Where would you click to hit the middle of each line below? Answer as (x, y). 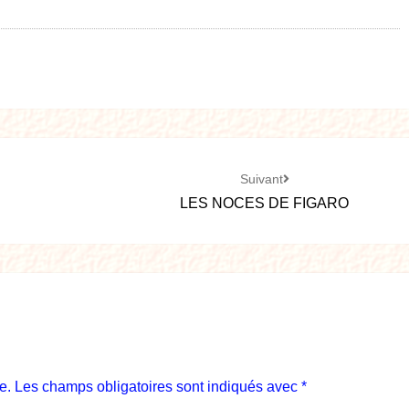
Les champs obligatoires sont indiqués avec (158, 387)
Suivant (261, 179)
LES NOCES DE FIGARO (265, 203)
